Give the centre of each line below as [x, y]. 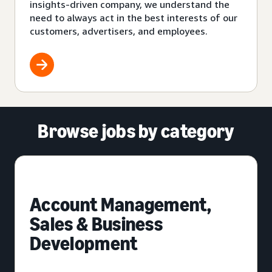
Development [84, 243]
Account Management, [121, 204]
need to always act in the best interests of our [134, 17]
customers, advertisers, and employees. [119, 31]
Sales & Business [97, 224]
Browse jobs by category [136, 131]
